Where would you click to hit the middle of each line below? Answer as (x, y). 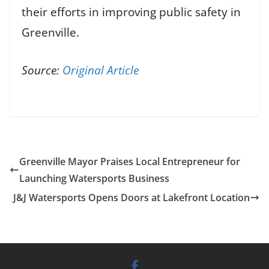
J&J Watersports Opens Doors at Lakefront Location (131, 197)
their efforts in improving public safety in (131, 12)
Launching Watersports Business (94, 178)
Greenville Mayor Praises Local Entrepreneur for (130, 161)
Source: (42, 70)
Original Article (101, 70)
